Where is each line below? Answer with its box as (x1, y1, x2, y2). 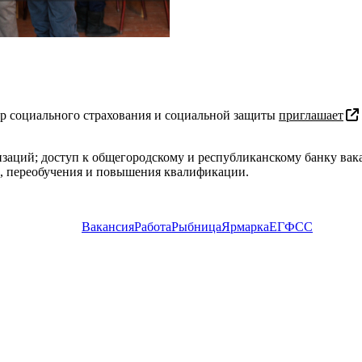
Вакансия (82, 219, 134, 234)
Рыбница (171, 219, 221, 234)
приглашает (279, 107, 343, 122)
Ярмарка (221, 219, 269, 234)
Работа (134, 219, 171, 234)
